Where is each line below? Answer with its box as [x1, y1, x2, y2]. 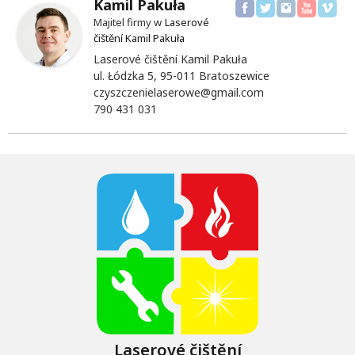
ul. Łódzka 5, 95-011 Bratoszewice [94, 67, 269, 83]
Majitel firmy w [94, 14, 162, 29]
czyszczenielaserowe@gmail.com [94, 84, 264, 100]
